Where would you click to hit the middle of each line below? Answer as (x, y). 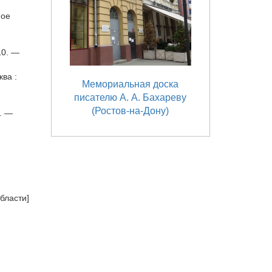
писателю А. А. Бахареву (131, 97)
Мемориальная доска (131, 84)
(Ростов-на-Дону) (131, 111)
